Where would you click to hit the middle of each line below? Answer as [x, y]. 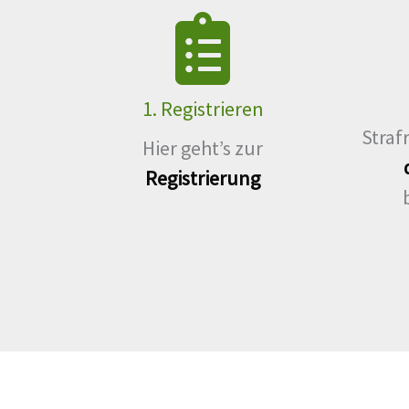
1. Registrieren [203, 108]
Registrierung [203, 178]
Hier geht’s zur [203, 147]
